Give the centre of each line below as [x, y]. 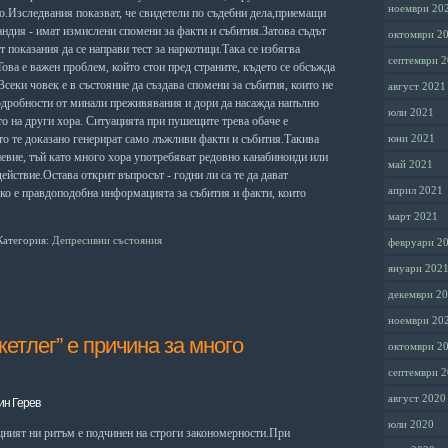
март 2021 [413, 216]
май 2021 [410, 164]
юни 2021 [411, 138]
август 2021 [417, 86]
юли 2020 [411, 424]
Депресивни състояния [107, 240]
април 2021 [415, 190]
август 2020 [417, 398]
